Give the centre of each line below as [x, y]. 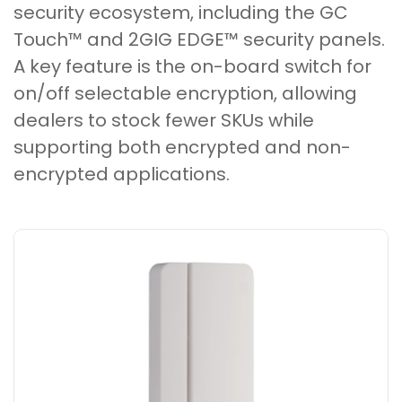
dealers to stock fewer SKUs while [164, 121]
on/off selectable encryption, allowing [185, 94]
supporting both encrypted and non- [182, 148]
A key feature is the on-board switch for [192, 67]
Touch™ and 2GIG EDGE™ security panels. [199, 40]
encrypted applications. [122, 175]
